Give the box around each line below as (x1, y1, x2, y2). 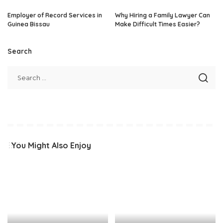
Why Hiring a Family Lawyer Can (115, 11, 210, 19)
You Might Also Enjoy (11, 140, 91, 150)
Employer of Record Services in (7, 11, 102, 19)
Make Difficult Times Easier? (115, 20, 200, 28)
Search (7, 46, 32, 55)
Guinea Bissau (7, 20, 50, 28)
